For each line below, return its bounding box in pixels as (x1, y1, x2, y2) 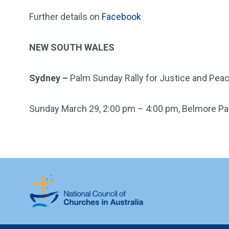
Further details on (29, 11, 102, 22)
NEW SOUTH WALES (29, 42, 114, 53)
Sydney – (29, 73, 70, 83)
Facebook (102, 11, 141, 22)
